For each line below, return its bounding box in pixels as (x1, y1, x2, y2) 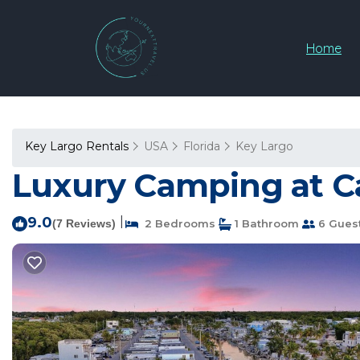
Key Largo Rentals (25, 139, 132, 153)
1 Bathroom (231, 217, 299, 230)
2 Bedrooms (138, 217, 215, 230)
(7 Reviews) (52, 217, 116, 230)
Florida (183, 139, 220, 153)
